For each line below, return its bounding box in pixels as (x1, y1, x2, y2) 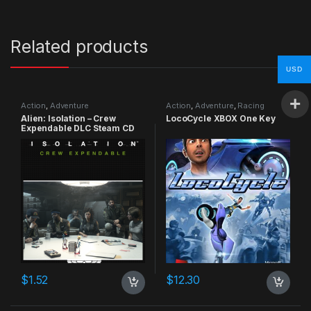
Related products (10, 36, 148, 58)
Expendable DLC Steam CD (20, 123, 135, 134)
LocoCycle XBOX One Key (165, 113, 276, 124)
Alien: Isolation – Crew (20, 113, 116, 124)
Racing (237, 101, 264, 111)
